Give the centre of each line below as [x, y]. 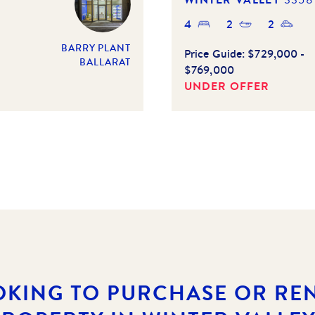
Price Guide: [216, 53]
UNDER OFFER [227, 85]
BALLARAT [105, 62]
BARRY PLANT [96, 47]
